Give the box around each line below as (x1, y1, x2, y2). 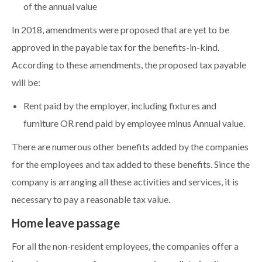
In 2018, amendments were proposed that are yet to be (12, 25, 229, 36)
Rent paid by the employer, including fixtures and (23, 101, 216, 112)
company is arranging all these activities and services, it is (12, 177, 239, 188)
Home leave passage (12, 216, 120, 230)
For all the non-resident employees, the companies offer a (12, 241, 239, 252)
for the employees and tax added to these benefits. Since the (12, 159, 250, 170)
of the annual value (23, 1, 97, 12)
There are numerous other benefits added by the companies (12, 142, 249, 153)
